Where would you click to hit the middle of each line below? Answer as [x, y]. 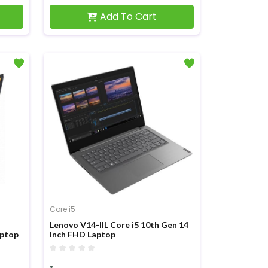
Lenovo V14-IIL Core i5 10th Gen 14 [119, 225]
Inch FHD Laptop [82, 234]
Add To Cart [129, 16]
